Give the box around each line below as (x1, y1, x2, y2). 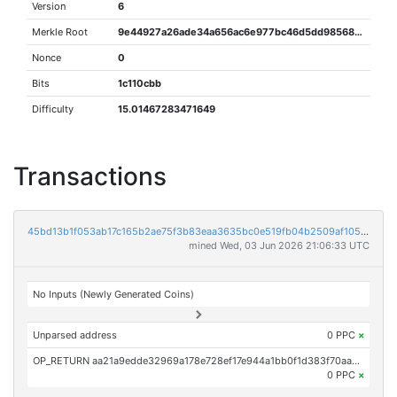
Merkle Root (32, 26, 89, 38)
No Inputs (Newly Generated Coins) (33, 288, 195, 300)
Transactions (13, 161, 167, 191)
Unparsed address (33, 329, 118, 341)
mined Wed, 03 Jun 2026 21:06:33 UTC (189, 239, 370, 252)
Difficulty (32, 103, 74, 115)
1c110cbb (118, 77, 162, 90)
